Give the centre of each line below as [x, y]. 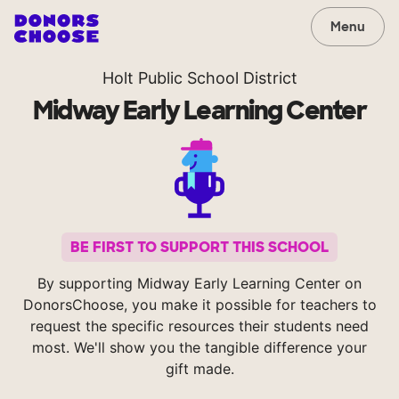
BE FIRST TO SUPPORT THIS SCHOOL [199, 248]
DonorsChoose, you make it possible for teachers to [199, 305]
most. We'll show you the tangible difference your [199, 348]
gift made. [199, 369]
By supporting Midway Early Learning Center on [199, 284]
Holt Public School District [199, 78]
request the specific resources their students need [199, 326]
